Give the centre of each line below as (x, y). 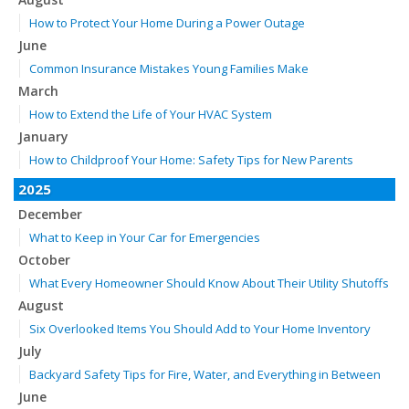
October (44, 260)
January (43, 136)
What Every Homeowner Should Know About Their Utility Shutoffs (209, 283)
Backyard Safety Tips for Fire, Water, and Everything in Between (205, 374)
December (50, 214)
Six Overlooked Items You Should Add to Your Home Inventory (200, 329)
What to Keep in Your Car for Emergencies (145, 237)
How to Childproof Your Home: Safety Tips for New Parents (191, 160)
